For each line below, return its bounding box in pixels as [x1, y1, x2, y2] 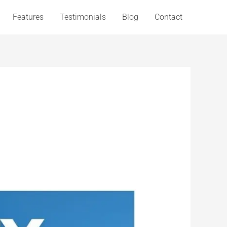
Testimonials [60, 12, 106, 22]
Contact [155, 12, 182, 22]
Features [13, 12, 44, 22]
